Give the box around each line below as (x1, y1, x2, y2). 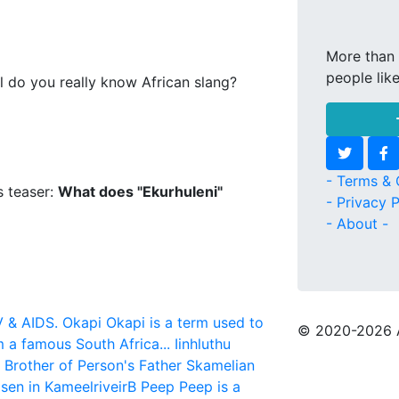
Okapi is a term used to (106, 313, 264, 331)
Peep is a (179, 378, 240, 395)
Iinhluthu (175, 335, 231, 353)
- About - (326, 215, 388, 232)
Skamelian (186, 356, 255, 374)
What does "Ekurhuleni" (58, 183, 223, 200)
